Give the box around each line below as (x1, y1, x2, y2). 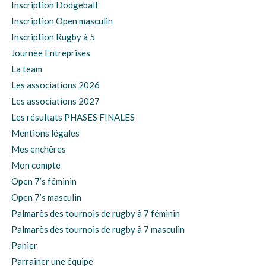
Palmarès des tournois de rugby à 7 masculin (11, 223, 185, 235)
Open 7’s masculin (11, 191, 81, 202)
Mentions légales (11, 127, 80, 138)
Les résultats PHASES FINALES (11, 111, 135, 122)
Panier (11, 239, 37, 251)
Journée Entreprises (11, 47, 90, 58)
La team (11, 63, 42, 74)
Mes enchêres (11, 143, 66, 154)
